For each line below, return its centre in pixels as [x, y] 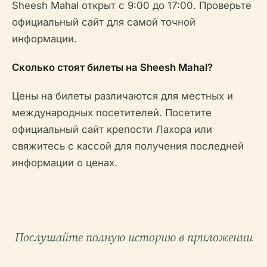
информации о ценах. [65, 162]
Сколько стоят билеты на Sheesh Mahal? [112, 67]
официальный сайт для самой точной [104, 22]
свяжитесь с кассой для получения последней [128, 146]
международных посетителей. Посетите [112, 112]
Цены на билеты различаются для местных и [122, 96]
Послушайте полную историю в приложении [133, 237]
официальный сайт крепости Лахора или [112, 129]
